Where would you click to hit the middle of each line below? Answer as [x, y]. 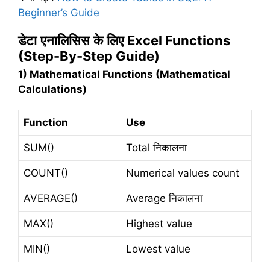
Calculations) [52, 89]
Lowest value [158, 249]
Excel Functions [177, 41]
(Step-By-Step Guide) [89, 56]
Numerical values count [183, 173]
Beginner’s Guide [59, 12]
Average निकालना [164, 198]
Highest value [159, 223]
